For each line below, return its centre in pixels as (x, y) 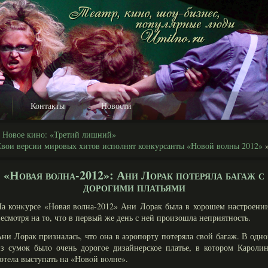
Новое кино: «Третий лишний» (59, 134)
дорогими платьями (134, 187)
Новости (116, 106)
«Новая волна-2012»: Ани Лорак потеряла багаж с (134, 175)
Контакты (48, 106)
